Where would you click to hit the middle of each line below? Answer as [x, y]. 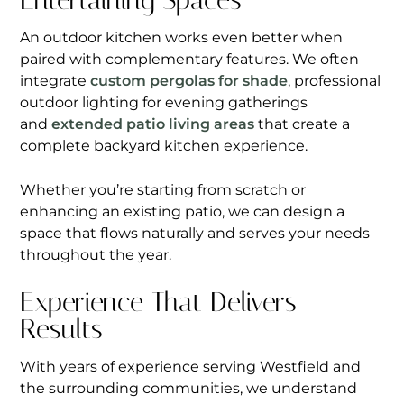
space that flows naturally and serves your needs [195, 233]
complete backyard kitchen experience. [165, 146]
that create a [302, 124]
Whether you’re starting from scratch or [163, 190]
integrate [55, 81]
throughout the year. [96, 255]
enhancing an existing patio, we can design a [182, 211]
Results [61, 329]
